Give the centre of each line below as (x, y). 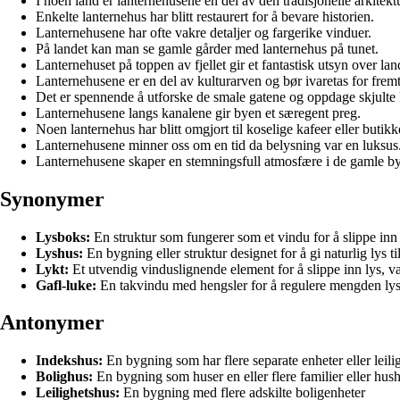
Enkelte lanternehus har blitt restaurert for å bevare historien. (205, 16)
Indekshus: (69, 361)
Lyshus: (59, 253)
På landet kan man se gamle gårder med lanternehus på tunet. (207, 48)
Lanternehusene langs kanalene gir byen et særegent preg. (198, 112)
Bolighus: (64, 377)
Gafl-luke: (66, 285)
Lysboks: (63, 237)
